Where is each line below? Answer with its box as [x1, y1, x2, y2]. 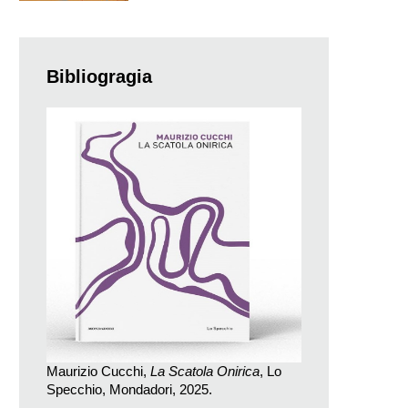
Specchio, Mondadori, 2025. [46, 381, 212, 397]
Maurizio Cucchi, [46, 362, 150, 379]
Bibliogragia [46, 66, 152, 87]
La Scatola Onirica [150, 362, 260, 379]
